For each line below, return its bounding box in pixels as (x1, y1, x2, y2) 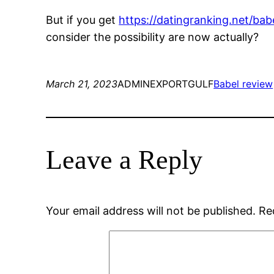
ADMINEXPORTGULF (117, 78, 214, 91)
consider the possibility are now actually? (46, 31, 259, 44)
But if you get (46, 13, 119, 27)
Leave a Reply (46, 145, 203, 176)
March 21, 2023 (46, 78, 118, 91)
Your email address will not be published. (46, 204, 256, 218)
